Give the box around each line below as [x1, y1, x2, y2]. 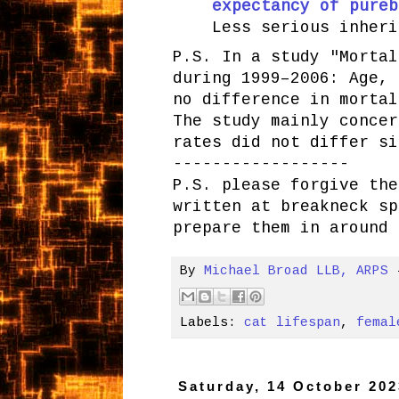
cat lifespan [243, 315, 340, 330]
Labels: [179, 315, 244, 330]
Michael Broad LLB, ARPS [203, 264, 388, 278]
